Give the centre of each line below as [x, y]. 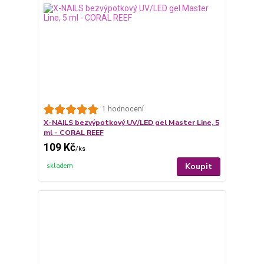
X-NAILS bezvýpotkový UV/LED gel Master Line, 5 [131, 122]
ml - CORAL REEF [73, 132]
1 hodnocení [123, 109]
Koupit [199, 166]
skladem [60, 166]
